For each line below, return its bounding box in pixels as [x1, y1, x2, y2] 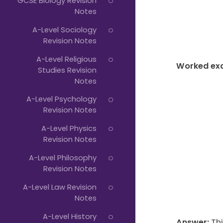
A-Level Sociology [32, 24, 97, 35]
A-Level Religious [36, 53, 97, 64]
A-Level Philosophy [28, 152, 97, 163]
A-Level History [42, 211, 97, 222]
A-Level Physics [41, 123, 97, 134]
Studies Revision [37, 64, 97, 75]
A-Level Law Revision [22, 181, 97, 192]
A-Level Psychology [26, 94, 97, 105]
